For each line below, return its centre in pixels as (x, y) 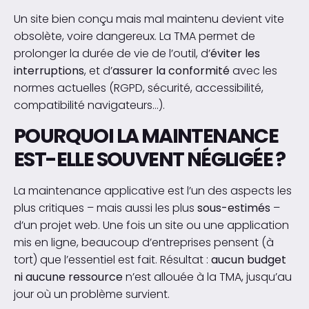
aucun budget (249, 259)
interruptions (49, 71)
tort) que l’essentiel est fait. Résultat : (112, 259)
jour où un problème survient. (92, 294)
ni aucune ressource (68, 277)
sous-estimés (234, 208)
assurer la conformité (171, 71)
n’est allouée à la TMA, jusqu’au (207, 277)
